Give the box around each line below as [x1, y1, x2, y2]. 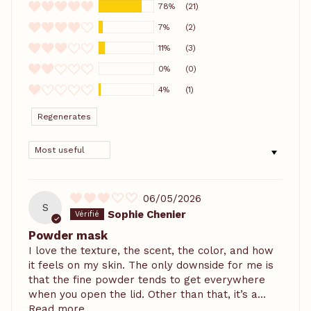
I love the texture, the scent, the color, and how [28, 244, 274, 257]
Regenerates [37, 111, 91, 121]
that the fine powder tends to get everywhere [28, 273, 265, 286]
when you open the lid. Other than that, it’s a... [28, 287, 266, 301]
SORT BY [28, 140, 72, 151]
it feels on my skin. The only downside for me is [28, 258, 274, 271]
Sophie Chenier [108, 208, 186, 221]
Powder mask [28, 228, 108, 242]
